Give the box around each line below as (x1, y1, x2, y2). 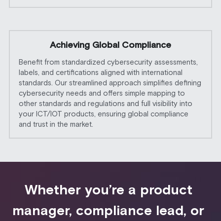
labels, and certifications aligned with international (19, 69, 183, 76)
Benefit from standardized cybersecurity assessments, (19, 58, 198, 66)
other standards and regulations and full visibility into (19, 100, 193, 108)
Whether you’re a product (24, 183, 192, 197)
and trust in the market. (19, 120, 96, 128)
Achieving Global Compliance (49, 40, 171, 50)
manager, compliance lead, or (12, 204, 205, 218)
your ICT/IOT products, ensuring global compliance (19, 110, 189, 118)
